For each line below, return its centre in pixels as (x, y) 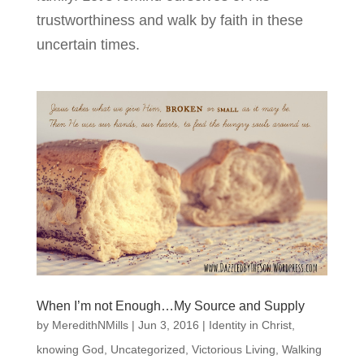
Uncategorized (147, 350)
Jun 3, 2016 (168, 325)
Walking (301, 350)
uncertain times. (88, 44)
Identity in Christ (250, 325)
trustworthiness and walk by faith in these (169, 20)
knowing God (70, 350)
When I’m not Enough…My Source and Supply (170, 306)
